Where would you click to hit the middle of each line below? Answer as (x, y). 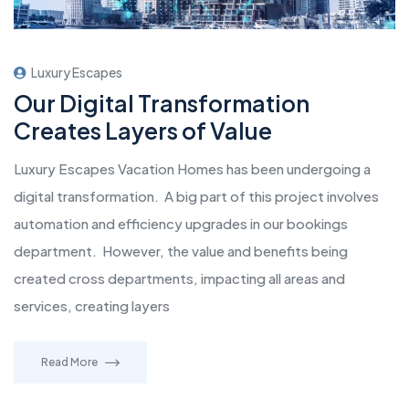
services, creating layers (92, 305)
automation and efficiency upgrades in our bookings (181, 223)
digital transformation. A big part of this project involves (196, 195)
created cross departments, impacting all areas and (179, 278)
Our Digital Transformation (162, 103)
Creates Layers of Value (143, 130)
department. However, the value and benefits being (181, 250)
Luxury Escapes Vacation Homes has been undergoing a (192, 168)
